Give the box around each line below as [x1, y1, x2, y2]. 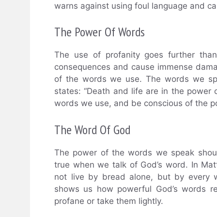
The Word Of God [54, 121, 130, 138]
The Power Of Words [54, 24, 145, 40]
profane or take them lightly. [54, 196, 163, 206]
